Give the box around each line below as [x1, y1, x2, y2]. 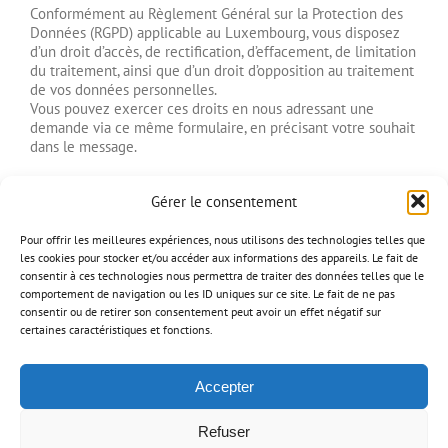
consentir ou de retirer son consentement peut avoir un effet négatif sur [20, 304, 381, 319]
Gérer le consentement [151, 191, 297, 211]
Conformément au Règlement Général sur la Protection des [30, 3, 403, 23]
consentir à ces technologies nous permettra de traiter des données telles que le [20, 268, 424, 283]
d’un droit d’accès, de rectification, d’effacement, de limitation [30, 41, 416, 61]
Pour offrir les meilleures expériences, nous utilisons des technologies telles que [20, 232, 425, 247]
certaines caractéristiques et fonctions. [20, 322, 213, 337]
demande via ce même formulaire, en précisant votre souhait [30, 117, 415, 137]
